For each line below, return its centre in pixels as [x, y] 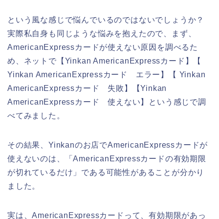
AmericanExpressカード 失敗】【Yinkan [87, 88]
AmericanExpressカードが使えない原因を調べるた [103, 47]
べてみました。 [36, 116]
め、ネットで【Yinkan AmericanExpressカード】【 [105, 61]
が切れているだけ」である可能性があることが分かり [106, 173]
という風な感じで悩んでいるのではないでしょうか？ [106, 20]
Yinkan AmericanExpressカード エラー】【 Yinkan [107, 75]
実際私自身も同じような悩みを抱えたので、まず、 [102, 34]
